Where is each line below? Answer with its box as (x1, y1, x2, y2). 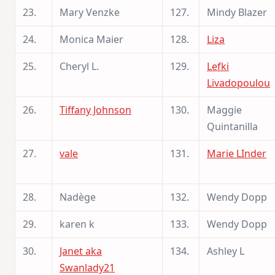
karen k (60, 217, 95, 231)
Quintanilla (207, 119, 258, 133)
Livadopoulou (207, 76, 270, 90)
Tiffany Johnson (60, 103, 131, 117)
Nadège (60, 190, 96, 204)
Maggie (207, 103, 242, 117)
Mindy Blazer (207, 5, 267, 19)
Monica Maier (60, 32, 123, 46)
